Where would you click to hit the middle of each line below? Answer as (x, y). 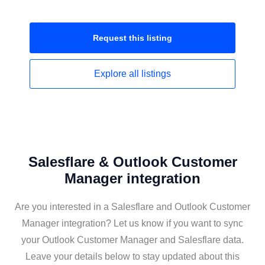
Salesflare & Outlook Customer (132, 162)
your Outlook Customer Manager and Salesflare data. (132, 240)
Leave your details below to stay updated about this (132, 256)
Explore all (118, 74)
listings (156, 74)
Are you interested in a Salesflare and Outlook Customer (132, 207)
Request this (120, 38)
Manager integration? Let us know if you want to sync (132, 223)
